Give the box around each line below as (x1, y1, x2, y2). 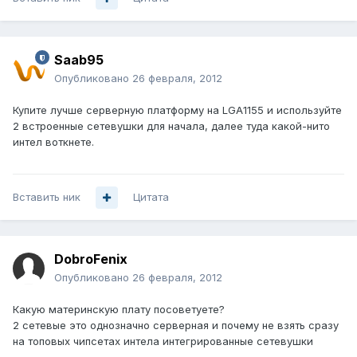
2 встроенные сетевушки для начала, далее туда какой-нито (13, 120, 330, 133)
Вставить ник (13, 190, 80, 204)
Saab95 (54, 52, 104, 69)
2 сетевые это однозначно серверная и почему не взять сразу (13, 319, 339, 332)
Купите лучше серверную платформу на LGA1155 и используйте (13, 104, 342, 117)
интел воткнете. (13, 135, 94, 149)
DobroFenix (54, 251, 127, 268)
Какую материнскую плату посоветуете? (13, 303, 225, 316)
